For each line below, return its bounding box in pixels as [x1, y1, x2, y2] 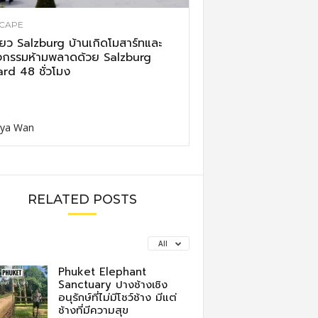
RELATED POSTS [28, 192, 137, 207]
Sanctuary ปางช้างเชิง [57, 277, 168, 292]
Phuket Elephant [57, 264, 146, 280]
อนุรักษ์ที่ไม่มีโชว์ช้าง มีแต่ [57, 290, 177, 305]
